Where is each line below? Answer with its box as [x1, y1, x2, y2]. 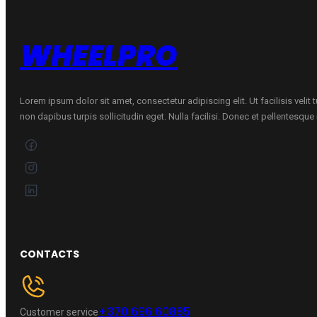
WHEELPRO [20, 35, 178, 76]
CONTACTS [20, 246, 79, 261]
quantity [16, 5, 52, 18]
